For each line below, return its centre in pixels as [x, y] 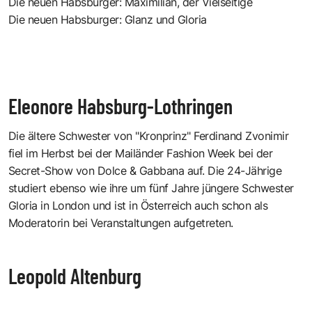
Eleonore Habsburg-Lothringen [120, 106]
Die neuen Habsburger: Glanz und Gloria [108, 19]
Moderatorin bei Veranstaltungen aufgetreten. [121, 223]
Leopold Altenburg [75, 275]
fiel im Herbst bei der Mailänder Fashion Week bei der [141, 153]
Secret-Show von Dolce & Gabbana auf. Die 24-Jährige [145, 170]
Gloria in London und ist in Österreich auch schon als [138, 205]
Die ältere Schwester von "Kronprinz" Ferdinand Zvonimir [149, 135]
